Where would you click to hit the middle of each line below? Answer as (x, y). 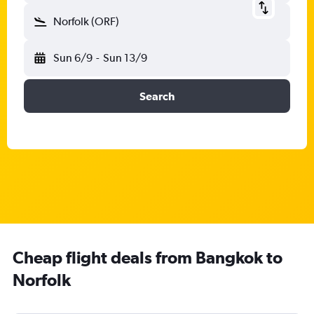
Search (157, 96)
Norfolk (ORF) (86, 21)
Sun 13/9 (125, 58)
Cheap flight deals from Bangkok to (148, 257)
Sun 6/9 (73, 58)
